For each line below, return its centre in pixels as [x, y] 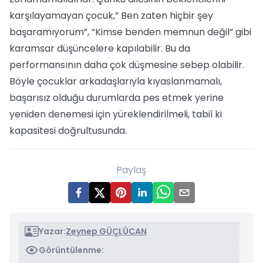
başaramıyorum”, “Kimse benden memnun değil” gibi [130, 32]
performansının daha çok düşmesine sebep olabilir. [127, 65]
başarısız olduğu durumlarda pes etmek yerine [117, 98]
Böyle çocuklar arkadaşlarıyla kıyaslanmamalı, [116, 81]
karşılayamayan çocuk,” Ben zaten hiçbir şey [111, 16]
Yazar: [52, 231]
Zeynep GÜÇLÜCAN [106, 231]
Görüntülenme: [71, 250]
